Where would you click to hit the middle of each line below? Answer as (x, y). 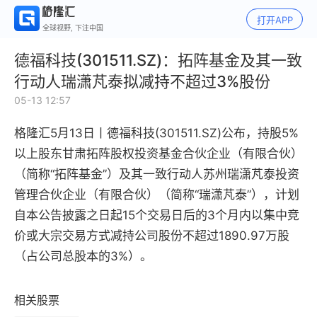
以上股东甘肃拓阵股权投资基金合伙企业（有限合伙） (158, 154)
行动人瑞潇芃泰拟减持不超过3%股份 (142, 81)
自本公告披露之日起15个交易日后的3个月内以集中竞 (157, 215)
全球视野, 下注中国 (73, 28)
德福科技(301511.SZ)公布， (182, 133)
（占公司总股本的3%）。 (83, 256)
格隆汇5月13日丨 (60, 133)
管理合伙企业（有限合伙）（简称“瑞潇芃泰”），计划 (157, 195)
